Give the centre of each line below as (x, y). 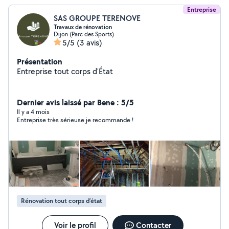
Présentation (40, 61)
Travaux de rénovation (83, 27)
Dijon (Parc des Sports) (84, 34)
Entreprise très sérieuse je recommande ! (75, 120)
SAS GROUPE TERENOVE (97, 18)
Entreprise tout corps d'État (65, 71)
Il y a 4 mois (33, 112)
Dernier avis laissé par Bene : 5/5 (75, 102)
